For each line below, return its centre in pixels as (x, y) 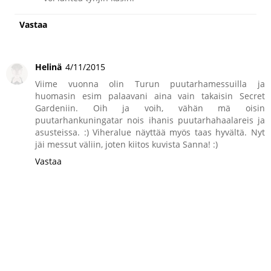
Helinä (48, 67)
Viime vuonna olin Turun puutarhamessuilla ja (150, 84)
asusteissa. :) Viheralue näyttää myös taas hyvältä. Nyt (150, 132)
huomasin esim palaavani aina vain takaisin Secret (150, 96)
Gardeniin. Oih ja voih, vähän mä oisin (150, 108)
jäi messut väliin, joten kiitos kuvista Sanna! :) (126, 145)
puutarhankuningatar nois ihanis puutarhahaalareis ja (150, 120)
